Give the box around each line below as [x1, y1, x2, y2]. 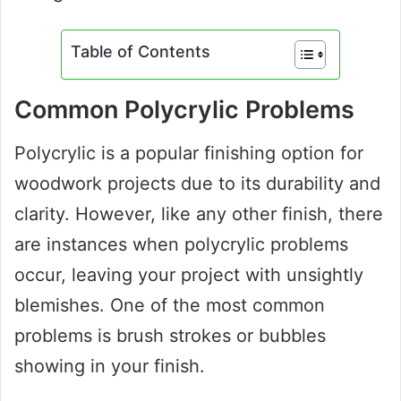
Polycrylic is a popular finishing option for [14, 142, 363, 165]
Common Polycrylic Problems [14, 94, 354, 124]
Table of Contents [71, 41, 210, 61]
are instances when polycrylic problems [14, 234, 348, 256]
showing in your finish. [14, 355, 205, 378]
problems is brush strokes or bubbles [14, 325, 326, 347]
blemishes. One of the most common [14, 294, 325, 317]
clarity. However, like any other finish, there [14, 203, 383, 226]
